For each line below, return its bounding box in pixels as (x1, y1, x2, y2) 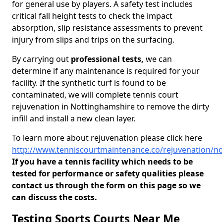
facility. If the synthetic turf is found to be (12, 77, 166, 88)
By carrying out (12, 54, 69, 64)
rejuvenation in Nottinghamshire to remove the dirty (12, 101, 209, 112)
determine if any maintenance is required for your (12, 65, 200, 76)
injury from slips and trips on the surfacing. (12, 34, 174, 45)
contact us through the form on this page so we (12, 180, 201, 191)
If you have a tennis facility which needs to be (12, 156, 193, 167)
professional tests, (69, 54, 144, 64)
